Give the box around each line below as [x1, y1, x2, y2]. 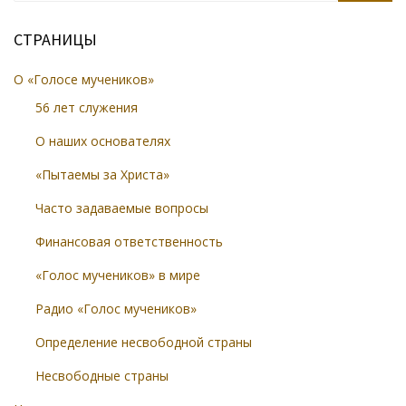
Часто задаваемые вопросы [35, 199, 208, 217]
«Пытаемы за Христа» [35, 166, 169, 183]
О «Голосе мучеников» [14, 71, 154, 88]
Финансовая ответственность [35, 233, 223, 250]
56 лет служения [35, 99, 138, 116]
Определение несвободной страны [35, 333, 252, 351]
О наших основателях [35, 132, 170, 150]
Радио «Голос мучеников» [35, 300, 197, 317]
